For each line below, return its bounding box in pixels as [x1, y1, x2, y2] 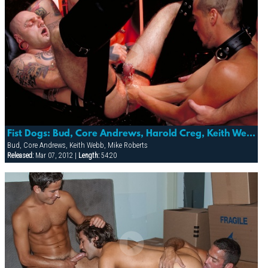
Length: [78, 151, 99, 160]
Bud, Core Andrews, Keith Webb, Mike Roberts [7, 140, 148, 150]
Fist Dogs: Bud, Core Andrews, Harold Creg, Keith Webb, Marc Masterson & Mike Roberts [246, 128, 255, 139]
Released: [7, 151, 33, 160]
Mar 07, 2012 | [33, 151, 78, 160]
